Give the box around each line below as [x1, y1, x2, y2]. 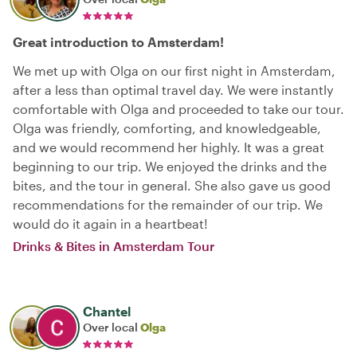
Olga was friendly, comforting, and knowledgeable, [13, 120, 321, 135]
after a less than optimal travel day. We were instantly [13, 81, 333, 97]
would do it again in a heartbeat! [13, 215, 208, 231]
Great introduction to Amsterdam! [13, 33, 224, 49]
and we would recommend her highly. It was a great [13, 139, 324, 155]
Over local [83, 320, 140, 334]
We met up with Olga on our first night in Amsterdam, [13, 62, 335, 78]
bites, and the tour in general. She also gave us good [13, 177, 331, 193]
